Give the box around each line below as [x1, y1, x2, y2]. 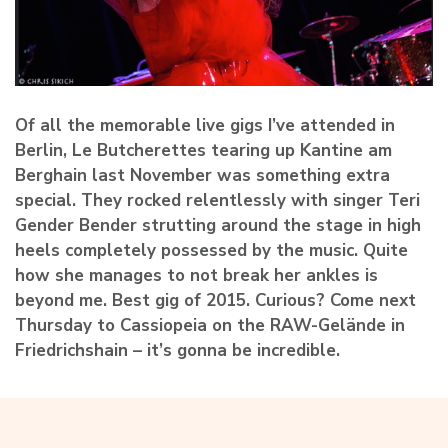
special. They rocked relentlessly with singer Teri [15, 188, 420, 212]
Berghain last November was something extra [15, 163, 390, 187]
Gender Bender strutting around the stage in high [15, 213, 421, 237]
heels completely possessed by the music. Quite [15, 238, 408, 262]
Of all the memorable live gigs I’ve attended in [15, 113, 395, 137]
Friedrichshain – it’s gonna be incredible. [15, 338, 340, 362]
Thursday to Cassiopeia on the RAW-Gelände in [15, 313, 405, 337]
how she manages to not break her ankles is [15, 263, 378, 287]
